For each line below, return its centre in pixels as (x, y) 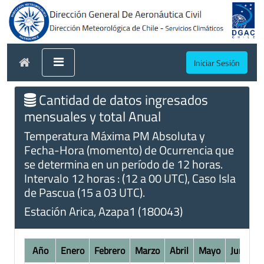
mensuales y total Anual (93, 116)
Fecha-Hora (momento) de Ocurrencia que (129, 150)
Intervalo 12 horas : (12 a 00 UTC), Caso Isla (130, 178)
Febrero (110, 250)
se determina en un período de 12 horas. (123, 164)
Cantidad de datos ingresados (122, 99)
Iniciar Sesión (217, 62)
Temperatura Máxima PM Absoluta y (115, 136)
